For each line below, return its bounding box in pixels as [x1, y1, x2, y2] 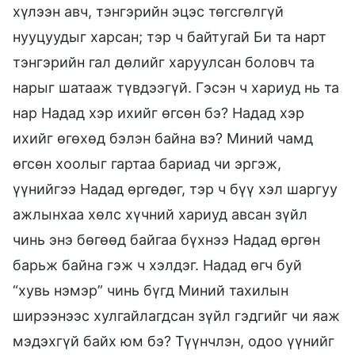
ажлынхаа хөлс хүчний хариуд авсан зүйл [13, 205, 307, 223]
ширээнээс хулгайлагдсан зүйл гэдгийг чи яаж [13, 307, 340, 324]
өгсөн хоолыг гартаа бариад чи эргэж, [13, 155, 281, 172]
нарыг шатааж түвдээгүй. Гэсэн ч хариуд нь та [13, 78, 339, 96]
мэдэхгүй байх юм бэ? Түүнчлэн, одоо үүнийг [13, 332, 334, 349]
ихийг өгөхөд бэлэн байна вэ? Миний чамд [13, 129, 313, 147]
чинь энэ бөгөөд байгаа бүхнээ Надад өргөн [13, 231, 320, 248]
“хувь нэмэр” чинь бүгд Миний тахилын [13, 281, 288, 299]
